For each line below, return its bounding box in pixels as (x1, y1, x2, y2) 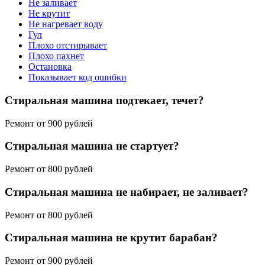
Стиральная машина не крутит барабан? (5, 231, 218, 244)
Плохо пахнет (28, 51, 84, 62)
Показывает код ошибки (28, 72, 127, 83)
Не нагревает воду (28, 19, 103, 30)
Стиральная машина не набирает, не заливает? (5, 185, 248, 198)
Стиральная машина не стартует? (5, 140, 179, 153)
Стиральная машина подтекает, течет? (5, 94, 204, 106)
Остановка (28, 62, 72, 72)
